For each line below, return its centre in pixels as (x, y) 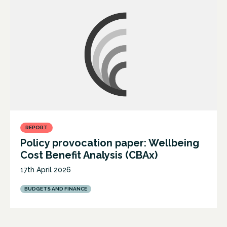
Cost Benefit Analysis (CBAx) (89, 155)
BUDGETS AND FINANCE (56, 189)
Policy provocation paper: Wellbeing (110, 143)
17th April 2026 (46, 170)
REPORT (36, 128)
